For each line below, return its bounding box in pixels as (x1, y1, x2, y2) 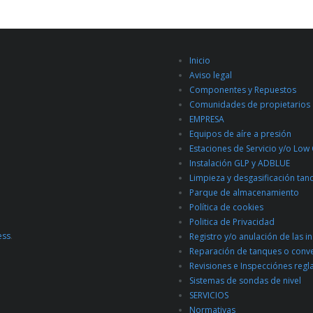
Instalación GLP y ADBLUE (189, 157, 290, 169)
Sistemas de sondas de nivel (189, 275, 301, 286)
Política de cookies (189, 201, 263, 213)
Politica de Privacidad (189, 216, 275, 228)
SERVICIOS (189, 289, 228, 301)
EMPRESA (189, 113, 224, 125)
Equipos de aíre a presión (189, 128, 291, 140)
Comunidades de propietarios (189, 99, 310, 110)
